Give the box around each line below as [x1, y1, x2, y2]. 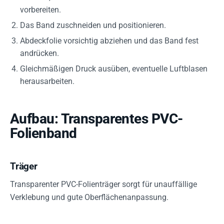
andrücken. [20, 48, 59, 58]
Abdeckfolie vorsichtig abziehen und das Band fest [20, 36, 198, 45]
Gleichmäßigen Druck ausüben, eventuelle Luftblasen [20, 64, 207, 73]
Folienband [10, 125, 77, 141]
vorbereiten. [20, 5, 61, 14]
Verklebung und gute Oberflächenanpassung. [10, 192, 168, 202]
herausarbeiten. [20, 76, 74, 86]
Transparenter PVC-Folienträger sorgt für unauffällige [10, 179, 197, 189]
